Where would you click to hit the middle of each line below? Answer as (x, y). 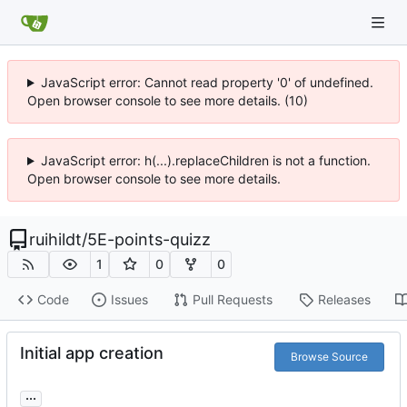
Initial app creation (92, 352)
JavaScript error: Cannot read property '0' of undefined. (207, 82)
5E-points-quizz (149, 239)
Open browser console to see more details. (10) (168, 100)
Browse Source (329, 356)
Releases (344, 300)
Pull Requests (232, 300)
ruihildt (55, 239)
